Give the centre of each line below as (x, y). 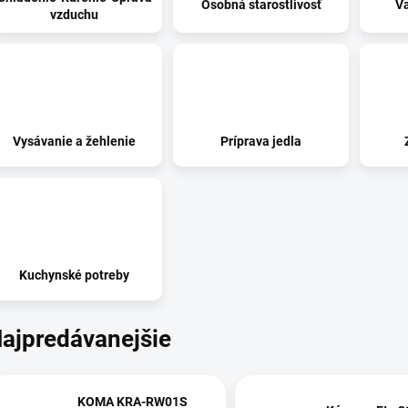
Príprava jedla (261, 141)
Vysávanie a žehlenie (74, 141)
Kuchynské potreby (74, 275)
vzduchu (74, 15)
